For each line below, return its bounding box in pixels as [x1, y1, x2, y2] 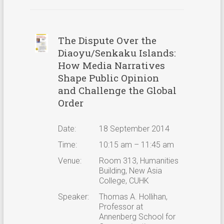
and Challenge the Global [57, 83, 176, 96]
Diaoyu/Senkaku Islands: [57, 46, 176, 59]
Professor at [98, 201, 143, 211]
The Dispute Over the [57, 33, 156, 46]
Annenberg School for [98, 211, 175, 221]
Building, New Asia [98, 165, 162, 175]
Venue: [57, 155, 81, 165]
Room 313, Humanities [98, 155, 178, 165]
